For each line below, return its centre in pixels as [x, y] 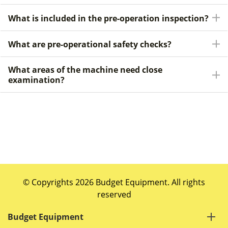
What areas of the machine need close [85, 70]
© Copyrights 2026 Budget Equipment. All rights [114, 182]
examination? [36, 80]
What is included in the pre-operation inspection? [108, 18]
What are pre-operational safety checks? [90, 45]
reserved [114, 194]
